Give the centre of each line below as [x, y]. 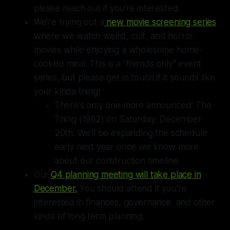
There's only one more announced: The [133, 105]
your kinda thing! [67, 91]
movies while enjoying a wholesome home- [118, 50]
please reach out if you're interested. [107, 8]
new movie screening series [160, 22]
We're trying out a [69, 22]
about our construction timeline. [117, 160]
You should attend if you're [132, 188]
